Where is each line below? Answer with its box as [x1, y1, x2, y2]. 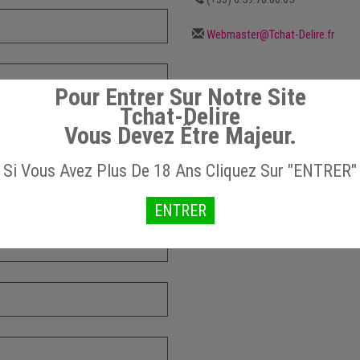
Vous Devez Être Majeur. [63, 121, 297, 149]
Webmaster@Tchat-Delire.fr [207, 27, 334, 42]
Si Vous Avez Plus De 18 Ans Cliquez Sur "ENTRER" [3, 161, 357, 181]
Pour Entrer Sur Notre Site [54, 83, 306, 111]
